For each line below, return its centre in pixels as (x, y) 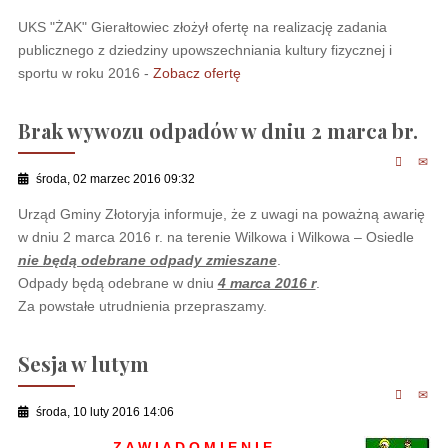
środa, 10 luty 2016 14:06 (104, 411)
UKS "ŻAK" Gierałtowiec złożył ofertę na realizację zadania (202, 27)
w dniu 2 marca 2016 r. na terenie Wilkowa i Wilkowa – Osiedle (215, 237)
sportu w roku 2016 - (85, 73)
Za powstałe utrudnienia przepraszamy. (142, 306)
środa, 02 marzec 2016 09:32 (115, 178)
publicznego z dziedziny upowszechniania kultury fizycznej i (204, 50)
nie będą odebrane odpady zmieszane (147, 260)
